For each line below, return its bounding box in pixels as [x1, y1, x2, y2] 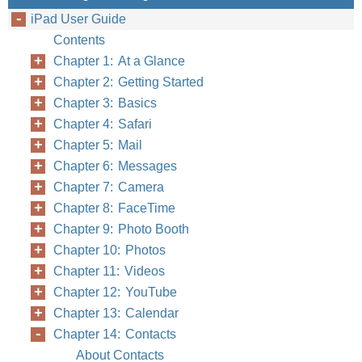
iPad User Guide [31, 12, 126, 26]
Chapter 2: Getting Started [53, 75, 204, 89]
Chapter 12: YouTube [53, 285, 177, 299]
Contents [53, 33, 105, 47]
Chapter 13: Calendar [53, 306, 179, 320]
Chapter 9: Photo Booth [53, 222, 189, 236]
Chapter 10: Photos [53, 243, 166, 257]
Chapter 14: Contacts [53, 327, 176, 341]
